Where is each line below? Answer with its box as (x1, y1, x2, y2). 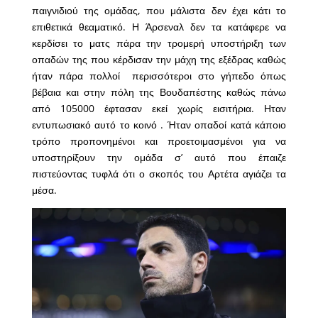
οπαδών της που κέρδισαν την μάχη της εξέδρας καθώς (31, 52, 287, 66)
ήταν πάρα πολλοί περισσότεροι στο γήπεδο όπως (31, 68, 287, 82)
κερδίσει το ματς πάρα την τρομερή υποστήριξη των (31, 35, 287, 50)
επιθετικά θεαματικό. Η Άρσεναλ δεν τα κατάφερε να (31, 19, 287, 33)
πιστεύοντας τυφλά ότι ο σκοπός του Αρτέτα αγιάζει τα (31, 166, 287, 180)
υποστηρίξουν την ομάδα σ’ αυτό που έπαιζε (31, 150, 287, 164)
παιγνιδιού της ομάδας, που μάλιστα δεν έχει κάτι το (31, 3, 287, 17)
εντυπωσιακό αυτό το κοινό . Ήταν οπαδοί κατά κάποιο (31, 117, 287, 131)
